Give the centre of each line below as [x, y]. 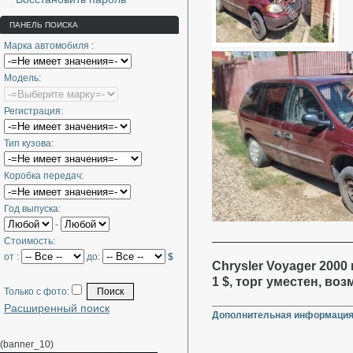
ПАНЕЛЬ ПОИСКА [44, 25]
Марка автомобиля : [49, 46]
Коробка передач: [44, 176]
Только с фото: [38, 291]
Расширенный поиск [57, 308]
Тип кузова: [29, 143]
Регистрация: [33, 111]
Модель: [22, 78]
